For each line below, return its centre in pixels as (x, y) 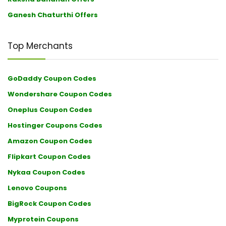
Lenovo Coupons (37, 188)
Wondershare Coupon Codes (60, 94)
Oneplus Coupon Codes (50, 109)
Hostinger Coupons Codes (55, 125)
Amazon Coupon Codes (50, 141)
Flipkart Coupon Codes (49, 156)
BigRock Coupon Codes (49, 203)
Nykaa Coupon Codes (46, 172)
